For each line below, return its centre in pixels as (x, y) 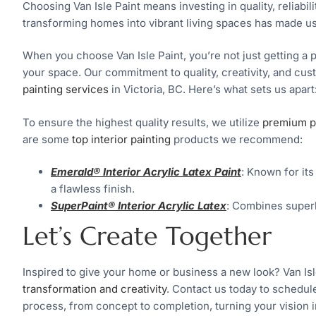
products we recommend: (237, 139)
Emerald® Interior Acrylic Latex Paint (146, 172)
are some (47, 139)
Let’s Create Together (147, 236)
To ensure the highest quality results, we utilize (142, 122)
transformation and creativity (95, 289)
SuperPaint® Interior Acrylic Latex (139, 206)
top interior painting (121, 139)
